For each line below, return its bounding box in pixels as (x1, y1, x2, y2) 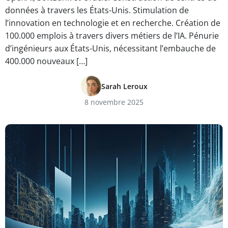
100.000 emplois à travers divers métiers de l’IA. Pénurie (5, 30, 219, 41)
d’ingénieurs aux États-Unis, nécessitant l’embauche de (5, 43, 216, 54)
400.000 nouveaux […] (5, 55, 88, 67)
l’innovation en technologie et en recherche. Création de (5, 17, 220, 28)
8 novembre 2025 (84, 97, 144, 107)
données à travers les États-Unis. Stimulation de (5, 5, 189, 16)
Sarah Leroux (101, 81, 148, 91)
